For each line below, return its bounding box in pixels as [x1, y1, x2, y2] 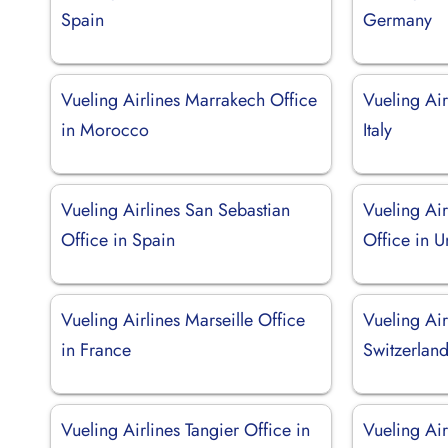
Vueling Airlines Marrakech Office [61, 86, 317, 113]
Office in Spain [61, 226, 175, 253]
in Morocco [61, 116, 149, 143]
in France [61, 336, 131, 363]
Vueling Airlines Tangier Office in [61, 416, 310, 443]
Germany [363, 6, 433, 33]
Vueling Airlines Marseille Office [61, 306, 305, 333]
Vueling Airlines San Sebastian [61, 196, 290, 223]
